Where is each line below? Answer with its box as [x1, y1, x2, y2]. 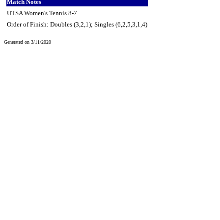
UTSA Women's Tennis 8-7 [7, 9, 77, 17]
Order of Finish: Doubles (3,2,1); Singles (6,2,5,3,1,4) [7, 20, 147, 28]
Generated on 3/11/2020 [4, 39, 51, 45]
